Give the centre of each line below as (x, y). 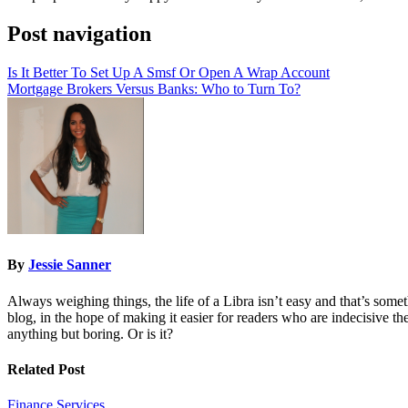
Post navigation (79, 34)
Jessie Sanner (70, 265)
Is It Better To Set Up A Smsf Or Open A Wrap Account (168, 72)
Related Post (46, 369)
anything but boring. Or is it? (90, 333)
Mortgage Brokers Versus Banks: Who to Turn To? (154, 88)
